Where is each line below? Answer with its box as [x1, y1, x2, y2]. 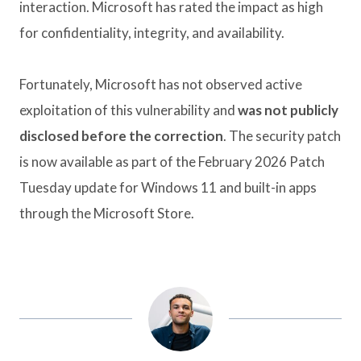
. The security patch [223, 127, 341, 145]
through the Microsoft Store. [19, 205, 194, 222]
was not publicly [238, 102, 338, 119]
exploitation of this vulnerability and [19, 102, 238, 119]
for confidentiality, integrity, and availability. [19, 24, 284, 42]
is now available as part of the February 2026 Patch [19, 153, 325, 171]
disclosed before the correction [19, 127, 223, 145]
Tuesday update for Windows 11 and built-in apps [19, 179, 317, 197]
